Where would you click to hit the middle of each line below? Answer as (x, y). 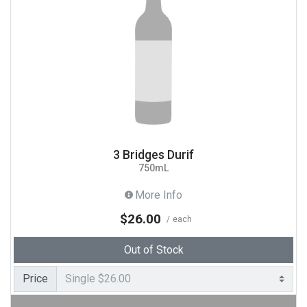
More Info (159, 195)
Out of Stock (153, 250)
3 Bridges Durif (153, 155)
